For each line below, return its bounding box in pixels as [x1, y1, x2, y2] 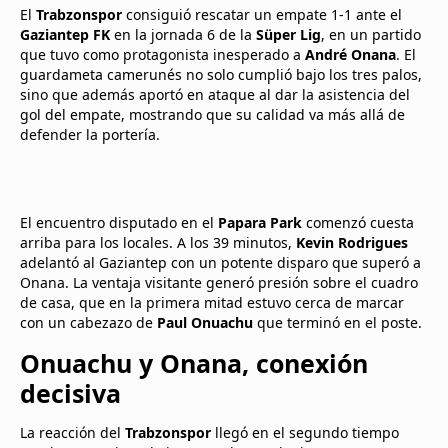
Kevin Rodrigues [296, 233, 408, 252]
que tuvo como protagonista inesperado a [20, 45, 305, 64]
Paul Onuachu [157, 313, 253, 332]
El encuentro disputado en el [20, 213, 218, 232]
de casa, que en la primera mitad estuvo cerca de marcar [20, 293, 404, 312]
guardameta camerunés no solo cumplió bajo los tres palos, [20, 65, 422, 84]
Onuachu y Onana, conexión [20, 346, 368, 380]
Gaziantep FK [20, 25, 110, 44]
